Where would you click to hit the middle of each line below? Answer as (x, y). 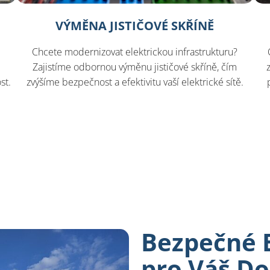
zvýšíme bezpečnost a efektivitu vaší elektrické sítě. (135, 82)
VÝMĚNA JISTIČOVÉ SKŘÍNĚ (135, 25)
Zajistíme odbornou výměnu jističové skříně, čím (135, 67)
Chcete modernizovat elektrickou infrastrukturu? (135, 52)
